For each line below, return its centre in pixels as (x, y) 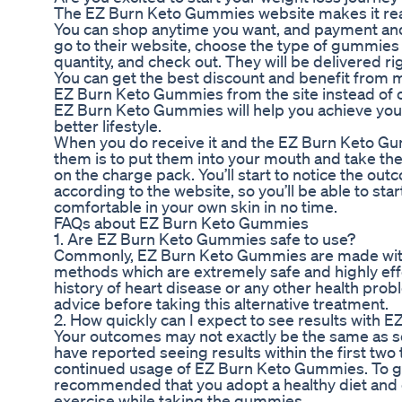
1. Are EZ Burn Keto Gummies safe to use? (205, 239)
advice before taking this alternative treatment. (221, 304)
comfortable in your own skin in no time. (196, 207)
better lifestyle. (108, 126)
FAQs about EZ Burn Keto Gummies (181, 223)
